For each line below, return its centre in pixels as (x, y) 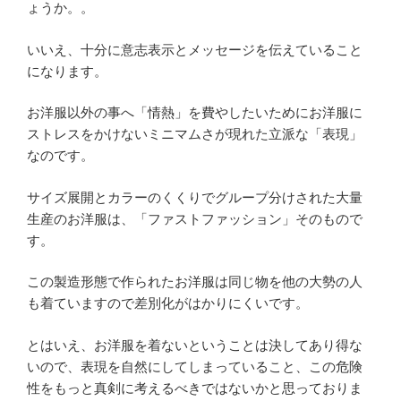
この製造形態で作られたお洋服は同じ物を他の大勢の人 (195, 282)
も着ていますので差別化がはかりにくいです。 (168, 303)
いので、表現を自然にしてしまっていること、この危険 (195, 366)
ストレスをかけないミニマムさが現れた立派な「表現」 (195, 134)
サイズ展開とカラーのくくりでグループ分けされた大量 (195, 197)
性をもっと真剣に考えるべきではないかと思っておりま (195, 388)
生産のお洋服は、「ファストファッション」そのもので (195, 218)
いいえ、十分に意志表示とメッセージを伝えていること (195, 49)
